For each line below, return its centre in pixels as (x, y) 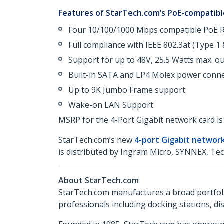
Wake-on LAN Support (111, 105)
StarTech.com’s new (96, 140)
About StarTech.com (99, 180)
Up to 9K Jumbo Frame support (127, 90)
